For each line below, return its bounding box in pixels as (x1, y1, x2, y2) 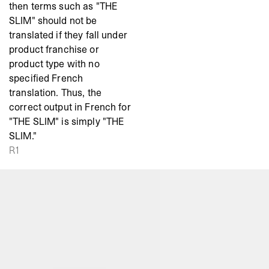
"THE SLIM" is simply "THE (9, 115, 124, 128)
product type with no (9, 57, 100, 71)
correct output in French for (9, 100, 131, 114)
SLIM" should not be (9, 14, 97, 28)
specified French (9, 71, 83, 85)
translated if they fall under (9, 28, 127, 42)
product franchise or (9, 43, 99, 56)
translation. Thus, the (9, 86, 101, 100)
